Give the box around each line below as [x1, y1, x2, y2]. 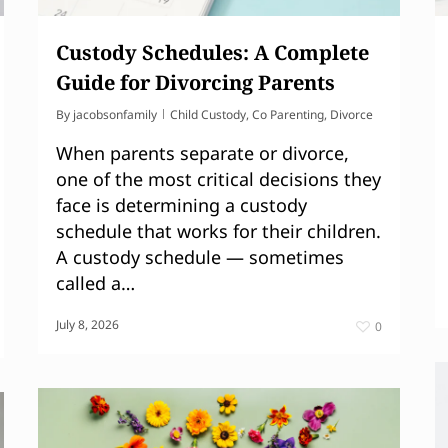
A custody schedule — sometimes [56, 244, 344, 269]
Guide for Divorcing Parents [56, 68, 335, 96]
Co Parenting [252, 105, 324, 123]
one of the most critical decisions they [56, 166, 381, 191]
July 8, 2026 [56, 315, 119, 333]
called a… [56, 270, 135, 295]
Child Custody [170, 105, 246, 123]
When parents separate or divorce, [56, 140, 349, 165]
